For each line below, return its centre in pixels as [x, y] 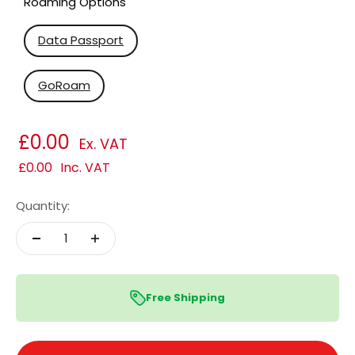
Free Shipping [185, 298]
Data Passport [81, 40]
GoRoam [64, 86]
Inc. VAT [85, 168]
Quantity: [43, 206]
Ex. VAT [103, 144]
